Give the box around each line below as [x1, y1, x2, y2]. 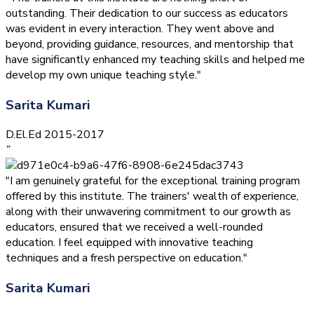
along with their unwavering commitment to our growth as [6, 204, 291, 220]
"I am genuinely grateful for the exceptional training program [6, 173, 300, 189]
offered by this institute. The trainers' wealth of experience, [6, 189, 299, 205]
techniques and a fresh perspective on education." [6, 250, 247, 266]
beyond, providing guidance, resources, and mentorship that [6, 36, 294, 52]
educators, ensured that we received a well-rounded [6, 219, 263, 235]
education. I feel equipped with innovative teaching [6, 235, 253, 251]
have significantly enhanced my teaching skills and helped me [6, 52, 305, 67]
